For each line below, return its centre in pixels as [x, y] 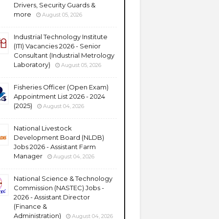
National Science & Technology [63, 178]
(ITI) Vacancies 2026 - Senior [57, 46]
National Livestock [43, 128]
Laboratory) [32, 65]
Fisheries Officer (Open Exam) [61, 87]
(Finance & [30, 206]
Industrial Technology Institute [61, 37]
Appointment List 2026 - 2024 [59, 96]
